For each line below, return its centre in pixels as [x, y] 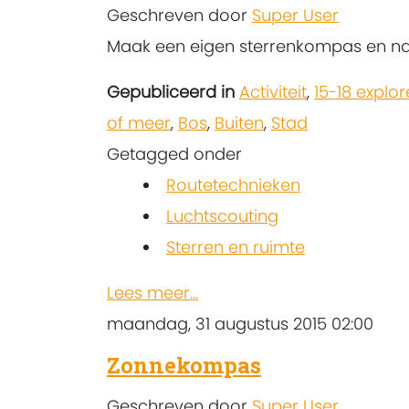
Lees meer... [152, 293]
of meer [139, 123]
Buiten [239, 123]
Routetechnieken [233, 185]
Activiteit [273, 92]
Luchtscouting [222, 216]
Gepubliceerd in [171, 92]
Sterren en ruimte [236, 247]
